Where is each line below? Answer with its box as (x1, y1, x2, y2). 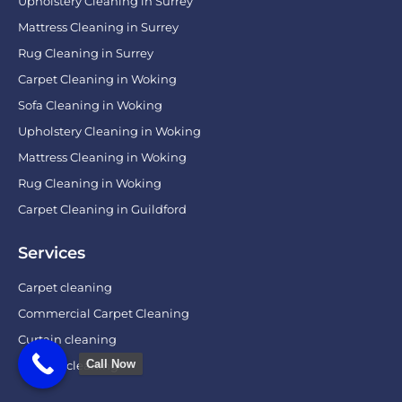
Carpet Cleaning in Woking (18, 71, 177, 86)
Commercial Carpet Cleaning (18, 305, 189, 320)
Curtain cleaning (18, 331, 117, 346)
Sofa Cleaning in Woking (18, 97, 162, 112)
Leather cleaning (18, 357, 118, 372)
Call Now (86, 357, 135, 371)
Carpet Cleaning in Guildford (18, 201, 187, 216)
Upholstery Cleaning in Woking (18, 123, 201, 138)
